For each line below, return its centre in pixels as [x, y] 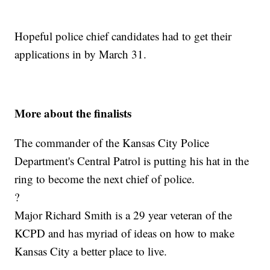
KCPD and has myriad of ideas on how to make [125, 233]
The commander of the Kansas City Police [112, 143]
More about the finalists [75, 113]
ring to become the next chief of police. [105, 179]
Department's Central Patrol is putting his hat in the [132, 161]
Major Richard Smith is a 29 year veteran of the [124, 215]
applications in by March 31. [81, 54]
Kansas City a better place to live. [91, 251]
